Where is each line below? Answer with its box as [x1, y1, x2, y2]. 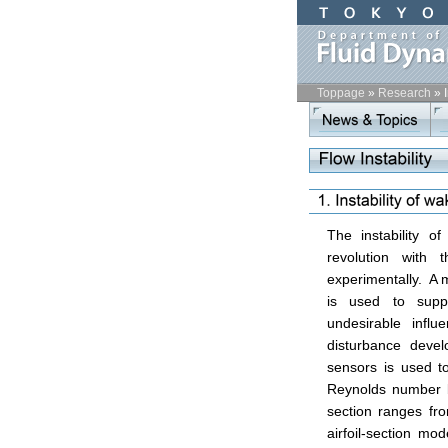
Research [378, 86, 431, 100]
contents [309, 164, 359, 179]
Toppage [317, 86, 365, 100]
